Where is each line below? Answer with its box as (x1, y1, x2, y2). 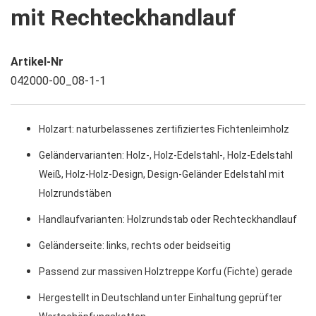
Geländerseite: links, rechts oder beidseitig (39, 239, 231, 251)
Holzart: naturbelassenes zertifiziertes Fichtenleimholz (39, 123, 291, 135)
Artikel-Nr (11, 54, 63, 68)
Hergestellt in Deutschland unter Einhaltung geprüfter (39, 291, 282, 303)
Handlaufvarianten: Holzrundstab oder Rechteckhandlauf (39, 213, 299, 225)
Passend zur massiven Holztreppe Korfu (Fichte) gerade (39, 265, 293, 277)
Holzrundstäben (39, 187, 111, 199)
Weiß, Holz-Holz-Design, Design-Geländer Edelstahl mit (39, 168, 284, 180)
